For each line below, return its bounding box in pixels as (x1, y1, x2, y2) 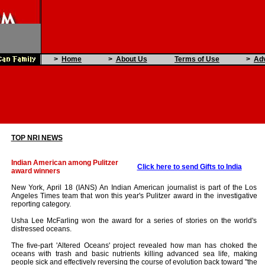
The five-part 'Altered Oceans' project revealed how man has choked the (11, 241, 257, 250)
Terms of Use (174, 55, 219, 63)
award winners (11, 167, 60, 175)
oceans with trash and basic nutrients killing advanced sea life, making (11, 250, 257, 258)
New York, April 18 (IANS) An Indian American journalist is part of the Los (11, 183, 257, 192)
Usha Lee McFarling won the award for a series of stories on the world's (11, 216, 257, 225)
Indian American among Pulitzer (11, 159, 118, 167)
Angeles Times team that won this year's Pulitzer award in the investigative (11, 192, 257, 200)
